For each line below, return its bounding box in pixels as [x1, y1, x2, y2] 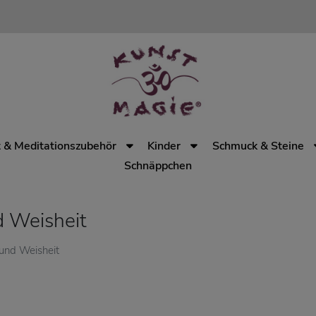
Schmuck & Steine [212, 138, 304, 154]
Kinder [147, 138, 181, 154]
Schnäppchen [124, 158, 192, 174]
